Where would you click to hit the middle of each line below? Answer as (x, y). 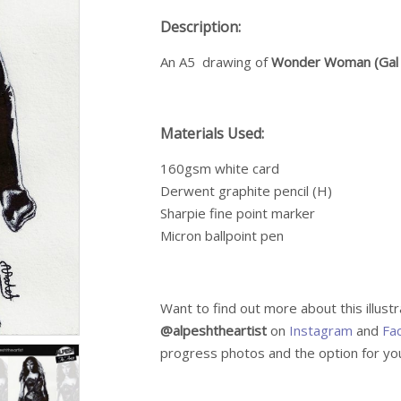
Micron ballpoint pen (222, 235)
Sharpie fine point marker (238, 213)
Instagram (321, 330)
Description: (200, 26)
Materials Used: (212, 133)
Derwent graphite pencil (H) (246, 190)
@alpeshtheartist (213, 330)
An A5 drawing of (216, 61)
